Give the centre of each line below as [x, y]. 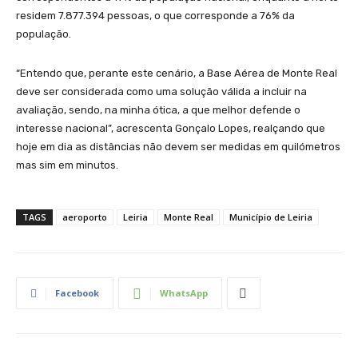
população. [44, 34]
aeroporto [85, 217]
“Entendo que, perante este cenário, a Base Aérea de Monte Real [177, 74]
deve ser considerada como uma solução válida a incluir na [161, 92]
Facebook [77, 293]
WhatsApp [184, 293]
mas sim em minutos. [67, 165]
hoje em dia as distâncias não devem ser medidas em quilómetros [178, 147]
